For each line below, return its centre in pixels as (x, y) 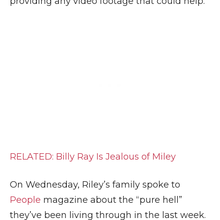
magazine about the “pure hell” (113, 200)
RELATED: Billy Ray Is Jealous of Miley (93, 157)
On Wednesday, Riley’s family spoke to (95, 185)
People (27, 200)
